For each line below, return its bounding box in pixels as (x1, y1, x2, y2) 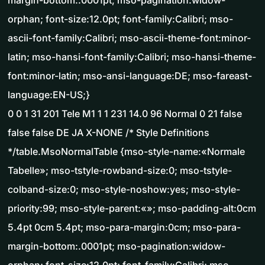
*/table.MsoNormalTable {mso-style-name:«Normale (8, 146, 245, 158)
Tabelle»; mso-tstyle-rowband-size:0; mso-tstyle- (8, 164, 232, 177)
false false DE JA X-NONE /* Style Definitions (8, 127, 209, 139)
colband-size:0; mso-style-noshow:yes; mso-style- (8, 183, 240, 196)
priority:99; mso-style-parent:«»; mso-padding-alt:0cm (8, 202, 256, 215)
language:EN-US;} (8, 89, 90, 101)
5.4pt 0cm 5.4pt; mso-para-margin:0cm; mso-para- (8, 221, 241, 234)
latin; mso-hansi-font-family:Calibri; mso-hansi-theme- (8, 51, 256, 63)
